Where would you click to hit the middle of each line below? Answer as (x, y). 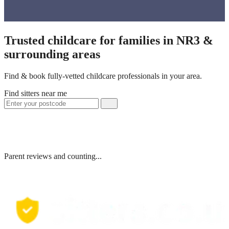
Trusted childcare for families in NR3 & (109, 40)
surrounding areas (52, 54)
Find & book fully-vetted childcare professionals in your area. (103, 76)
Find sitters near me (36, 93)
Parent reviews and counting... (53, 156)
